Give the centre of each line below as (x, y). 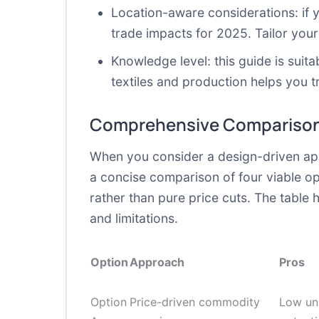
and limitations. (134, 218)
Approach (157, 262)
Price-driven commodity (195, 302)
